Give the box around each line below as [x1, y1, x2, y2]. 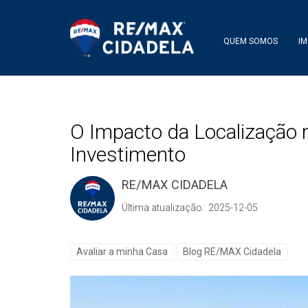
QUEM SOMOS [223, 36, 278, 47]
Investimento [70, 142, 186, 166]
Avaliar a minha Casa [76, 245, 168, 257]
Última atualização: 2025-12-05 [122, 201, 258, 213]
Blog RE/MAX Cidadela [183, 245, 282, 257]
